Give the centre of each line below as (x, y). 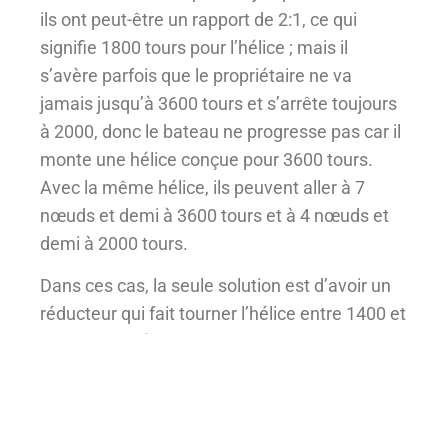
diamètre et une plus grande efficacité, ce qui (217, 370)
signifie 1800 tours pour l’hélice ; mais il (194, 47)
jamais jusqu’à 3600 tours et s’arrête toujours (218, 103)
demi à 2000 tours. (114, 243)
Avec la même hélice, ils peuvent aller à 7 (202, 187)
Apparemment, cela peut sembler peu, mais (213, 426)
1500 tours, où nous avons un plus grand (199, 342)
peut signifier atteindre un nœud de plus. (199, 398)
